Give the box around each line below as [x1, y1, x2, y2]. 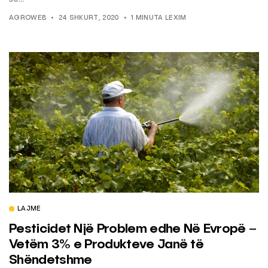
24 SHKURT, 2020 [58, 14, 119, 22]
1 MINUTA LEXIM [130, 14, 187, 22]
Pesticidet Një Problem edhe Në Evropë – [9, 223, 257, 236]
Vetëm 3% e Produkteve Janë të [9, 238, 204, 252]
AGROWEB [9, 14, 47, 22]
